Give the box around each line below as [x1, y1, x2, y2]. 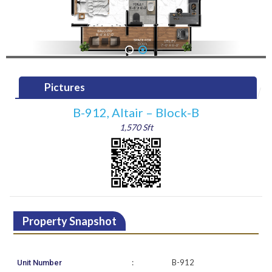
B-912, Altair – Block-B [73, 105, 199, 120]
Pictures [44, 81, 86, 94]
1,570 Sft [119, 122, 153, 133]
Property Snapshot [22, 214, 117, 228]
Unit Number [17, 258, 63, 268]
